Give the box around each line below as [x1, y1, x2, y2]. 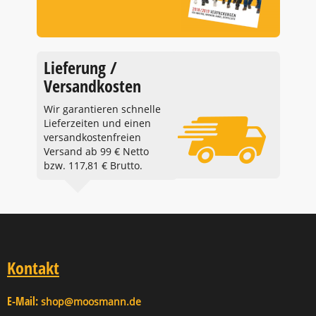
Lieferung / [43, 56, 117, 79]
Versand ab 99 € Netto [43, 145, 149, 158]
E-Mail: [7, 293, 38, 309]
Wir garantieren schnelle [43, 102, 161, 116]
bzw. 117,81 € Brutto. [43, 159, 142, 172]
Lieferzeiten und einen [43, 116, 151, 130]
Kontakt [7, 256, 59, 279]
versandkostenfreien [43, 130, 141, 144]
